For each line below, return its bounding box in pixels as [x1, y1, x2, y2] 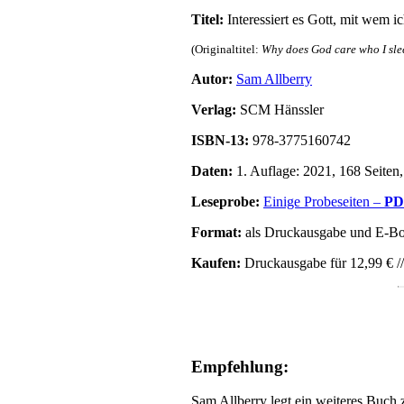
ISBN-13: [191, 132, 249, 148]
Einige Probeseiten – [263, 193, 384, 209]
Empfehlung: [191, 356, 289, 376]
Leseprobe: [191, 193, 260, 209]
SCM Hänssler [236, 101, 324, 117]
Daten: [191, 162, 233, 179]
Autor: [191, 70, 233, 87]
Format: [191, 224, 242, 240]
